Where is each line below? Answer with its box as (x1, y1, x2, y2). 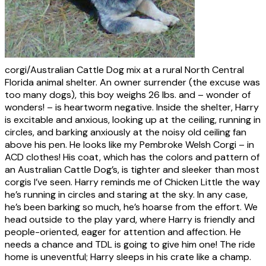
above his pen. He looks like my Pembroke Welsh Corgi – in (5, 138, 254, 151)
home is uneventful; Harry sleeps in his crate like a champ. (5, 250, 251, 263)
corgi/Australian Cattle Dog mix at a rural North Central (5, 63, 244, 76)
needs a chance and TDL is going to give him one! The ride (5, 237, 255, 251)
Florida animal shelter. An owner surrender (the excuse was (5, 75, 260, 88)
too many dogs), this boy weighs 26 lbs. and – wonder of (5, 88, 251, 101)
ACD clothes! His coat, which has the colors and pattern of (5, 150, 259, 163)
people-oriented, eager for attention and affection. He (5, 225, 241, 238)
